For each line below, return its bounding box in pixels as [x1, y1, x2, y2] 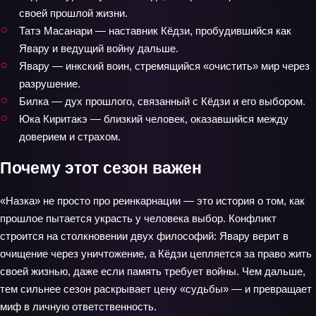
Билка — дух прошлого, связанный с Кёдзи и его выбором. [19, 95, 305, 107]
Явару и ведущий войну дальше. [19, 42, 178, 54]
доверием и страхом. [19, 130, 121, 142]
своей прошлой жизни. [19, 6, 128, 19]
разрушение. [19, 77, 80, 90]
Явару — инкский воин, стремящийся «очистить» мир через [19, 59, 310, 72]
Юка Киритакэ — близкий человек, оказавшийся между [19, 112, 288, 125]
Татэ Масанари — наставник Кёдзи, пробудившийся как [19, 24, 291, 37]
